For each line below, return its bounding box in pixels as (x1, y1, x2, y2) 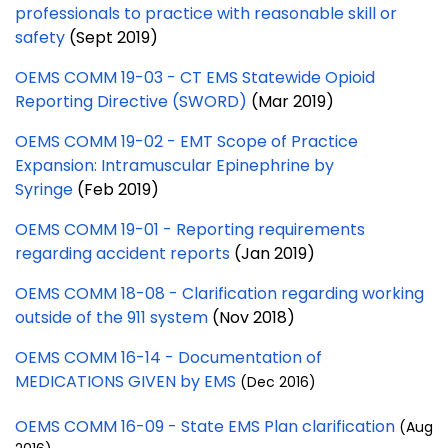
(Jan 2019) (230, 241, 315, 265)
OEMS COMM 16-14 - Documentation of (15, 345, 322, 369)
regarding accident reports (15, 241, 230, 265)
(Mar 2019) (247, 89, 334, 113)
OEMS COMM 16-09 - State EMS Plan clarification (15, 414, 399, 438)
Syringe (15, 177, 73, 201)
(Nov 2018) (208, 305, 295, 329)
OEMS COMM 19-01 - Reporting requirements (15, 217, 365, 241)
